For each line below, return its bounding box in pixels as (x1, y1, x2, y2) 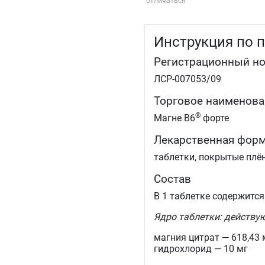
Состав (154, 172, 191, 186)
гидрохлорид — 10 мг (154, 243, 248, 255)
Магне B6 (154, 112, 195, 124)
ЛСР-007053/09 (154, 73, 221, 85)
